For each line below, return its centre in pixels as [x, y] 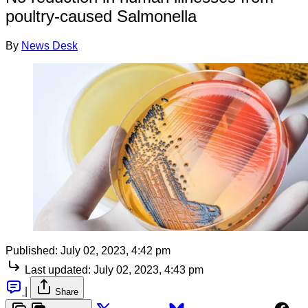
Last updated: [58, 269]
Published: [32, 250]
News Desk [49, 45]
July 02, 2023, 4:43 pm [148, 269]
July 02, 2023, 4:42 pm [115, 250]
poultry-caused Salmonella [101, 16]
